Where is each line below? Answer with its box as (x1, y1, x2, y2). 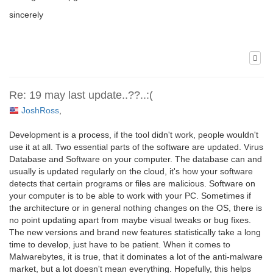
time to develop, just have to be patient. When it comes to (9, 239, 230, 249)
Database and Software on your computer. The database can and (9, 154, 262, 164)
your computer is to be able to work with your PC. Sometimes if (9, 190, 251, 200)
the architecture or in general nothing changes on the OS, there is (9, 202, 262, 213)
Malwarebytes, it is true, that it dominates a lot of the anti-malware (9, 251, 263, 261)
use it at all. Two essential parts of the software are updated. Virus (9, 141, 263, 152)
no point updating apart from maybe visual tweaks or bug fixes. (9, 214, 251, 225)
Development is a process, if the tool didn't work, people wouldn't (9, 129, 258, 140)
